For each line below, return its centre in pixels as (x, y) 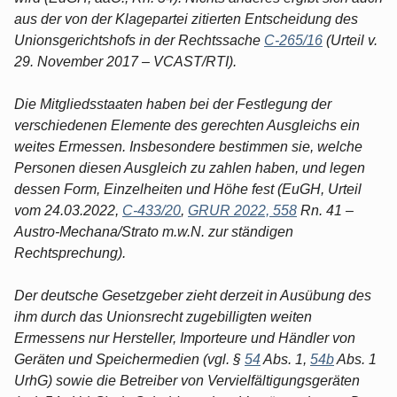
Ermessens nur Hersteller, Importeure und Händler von (185, 338)
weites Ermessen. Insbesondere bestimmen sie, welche (188, 146)
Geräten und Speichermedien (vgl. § (129, 359)
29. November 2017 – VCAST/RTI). (125, 61)
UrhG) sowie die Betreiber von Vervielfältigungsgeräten (187, 380)
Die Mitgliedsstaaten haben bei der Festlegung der (173, 104)
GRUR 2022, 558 (242, 210)
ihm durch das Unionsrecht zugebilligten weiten (163, 316)
